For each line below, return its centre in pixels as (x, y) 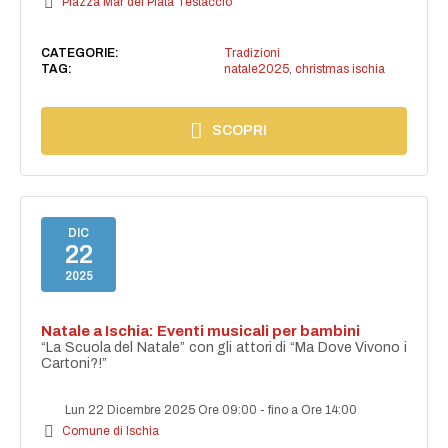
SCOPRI (240, 131)
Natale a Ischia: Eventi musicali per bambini (201, 331)
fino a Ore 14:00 (313, 410)
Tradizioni (251, 53)
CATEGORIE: (80, 53)
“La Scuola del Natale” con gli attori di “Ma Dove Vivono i (224, 348)
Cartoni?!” (74, 364)
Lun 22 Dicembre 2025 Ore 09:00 (161, 410)
